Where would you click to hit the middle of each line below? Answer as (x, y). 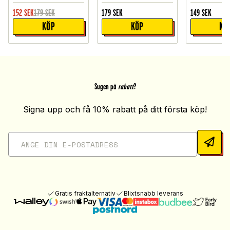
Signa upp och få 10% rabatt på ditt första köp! (115, 110)
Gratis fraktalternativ (85, 194)
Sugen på (105, 87)
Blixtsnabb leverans (154, 194)
